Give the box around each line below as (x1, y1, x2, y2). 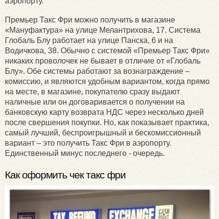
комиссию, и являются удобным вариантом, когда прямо (5, 77, 210, 86)
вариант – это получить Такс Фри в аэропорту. (5, 139, 171, 148)
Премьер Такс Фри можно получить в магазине (5, 16, 175, 24)
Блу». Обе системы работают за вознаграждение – (5, 67, 190, 76)
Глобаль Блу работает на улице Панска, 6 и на (5, 36, 173, 45)
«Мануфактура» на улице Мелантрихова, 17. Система (5, 26, 200, 35)
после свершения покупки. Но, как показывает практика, (5, 118, 209, 127)
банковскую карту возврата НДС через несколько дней (5, 108, 204, 117)
